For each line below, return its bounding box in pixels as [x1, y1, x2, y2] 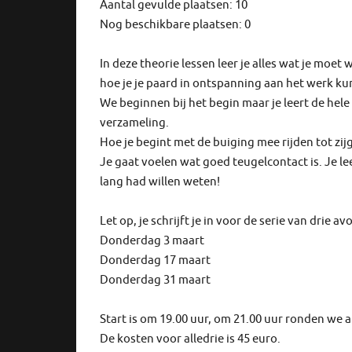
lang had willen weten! [100, 174, 220, 190]
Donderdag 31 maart [100, 273, 211, 288]
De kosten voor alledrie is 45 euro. [100, 332, 280, 347]
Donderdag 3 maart [100, 233, 204, 249]
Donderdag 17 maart [100, 253, 211, 269]
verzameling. [100, 115, 169, 131]
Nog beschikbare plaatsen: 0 [100, 17, 251, 33]
